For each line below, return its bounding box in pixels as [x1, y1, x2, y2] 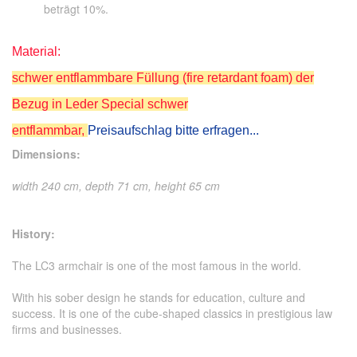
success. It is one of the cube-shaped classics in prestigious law [12, 304, 332, 321]
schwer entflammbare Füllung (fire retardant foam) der [12, 70, 314, 84]
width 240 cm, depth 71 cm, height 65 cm [12, 177, 223, 194]
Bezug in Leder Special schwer [12, 96, 188, 111]
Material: [12, 44, 61, 58]
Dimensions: [12, 145, 80, 162]
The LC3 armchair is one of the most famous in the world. [12, 257, 301, 273]
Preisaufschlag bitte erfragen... [88, 123, 259, 137]
